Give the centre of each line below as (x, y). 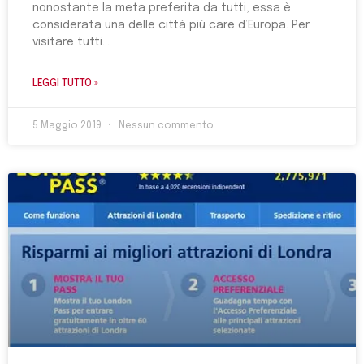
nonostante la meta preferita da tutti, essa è (162, 8)
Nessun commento (165, 126)
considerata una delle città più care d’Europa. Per (171, 25)
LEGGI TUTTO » (65, 84)
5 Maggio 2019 (68, 126)
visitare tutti (67, 42)
